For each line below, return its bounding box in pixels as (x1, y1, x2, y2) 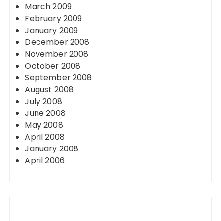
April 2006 (25, 155, 65, 166)
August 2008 (25, 84, 74, 95)
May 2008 (25, 119, 63, 131)
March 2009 (25, 1, 72, 12)
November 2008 (25, 48, 89, 60)
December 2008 (25, 37, 90, 48)
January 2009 (25, 25, 78, 36)
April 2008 (25, 131, 65, 143)
